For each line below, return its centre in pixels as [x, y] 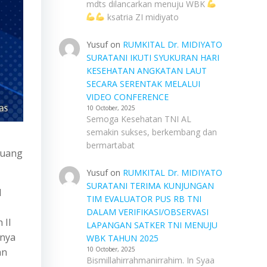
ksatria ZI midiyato [142, 17]
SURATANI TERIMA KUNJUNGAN [150, 186]
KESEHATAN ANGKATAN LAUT [146, 71]
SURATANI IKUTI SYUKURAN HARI [153, 58]
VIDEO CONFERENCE [127, 97]
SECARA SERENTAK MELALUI [143, 84]
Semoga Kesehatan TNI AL [139, 119]
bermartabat [110, 145]
